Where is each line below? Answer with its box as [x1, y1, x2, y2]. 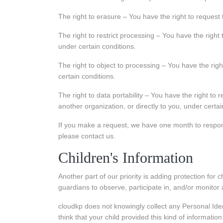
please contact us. [58, 132, 115, 140]
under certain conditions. [58, 42, 136, 50]
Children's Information [58, 149, 193, 166]
